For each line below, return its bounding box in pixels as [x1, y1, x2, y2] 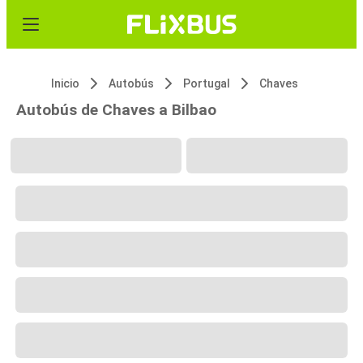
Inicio [51, 77, 79, 90]
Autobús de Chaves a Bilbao [16, 100, 216, 119]
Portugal [183, 77, 230, 90]
